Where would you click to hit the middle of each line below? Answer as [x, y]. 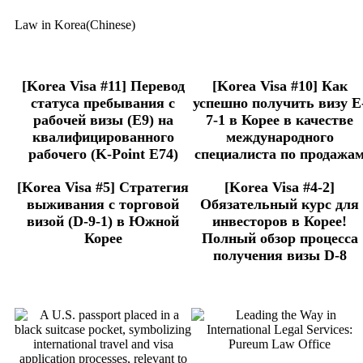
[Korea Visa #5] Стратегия [103, 188]
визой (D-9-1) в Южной [103, 222]
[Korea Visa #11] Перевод [103, 86]
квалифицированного [103, 137]
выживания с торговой [103, 205]
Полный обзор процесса [280, 239]
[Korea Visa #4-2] [280, 188]
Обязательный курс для [280, 205]
